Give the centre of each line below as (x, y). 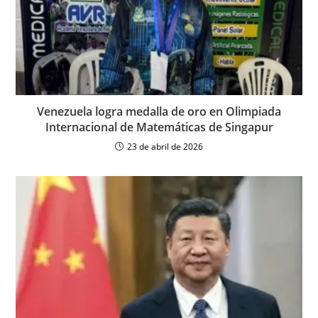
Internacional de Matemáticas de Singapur (159, 127)
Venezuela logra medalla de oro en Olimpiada (159, 111)
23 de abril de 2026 (165, 146)
